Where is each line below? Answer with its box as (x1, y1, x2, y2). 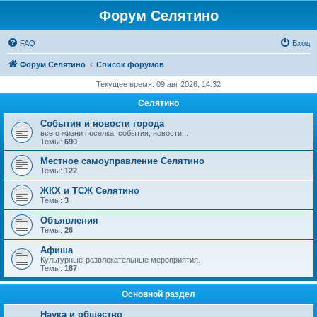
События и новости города (40, 118, 164, 129)
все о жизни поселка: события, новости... (40, 129, 188, 137)
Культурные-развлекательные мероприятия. (40, 255, 200, 264)
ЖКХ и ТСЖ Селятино (40, 185, 139, 196)
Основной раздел (122, 289, 195, 299)
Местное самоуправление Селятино (40, 156, 204, 166)
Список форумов (96, 60, 164, 69)
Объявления (40, 215, 98, 226)
